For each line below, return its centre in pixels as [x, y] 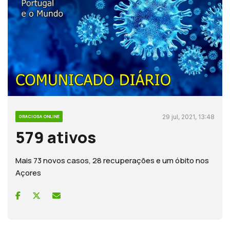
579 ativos [56, 137]
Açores [28, 173]
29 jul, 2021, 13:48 [188, 117]
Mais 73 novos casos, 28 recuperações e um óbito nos [112, 161]
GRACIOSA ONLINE [39, 117]
